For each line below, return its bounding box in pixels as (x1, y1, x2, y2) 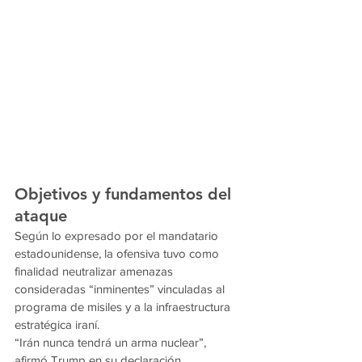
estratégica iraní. (15, 318, 99, 332)
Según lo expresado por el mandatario (15, 229, 221, 243)
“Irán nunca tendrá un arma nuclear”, (15, 335, 209, 350)
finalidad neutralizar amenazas (15, 264, 176, 279)
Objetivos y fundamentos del (15, 184, 236, 204)
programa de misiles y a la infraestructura (15, 300, 234, 314)
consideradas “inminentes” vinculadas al (15, 282, 228, 297)
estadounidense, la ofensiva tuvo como (15, 246, 222, 261)
